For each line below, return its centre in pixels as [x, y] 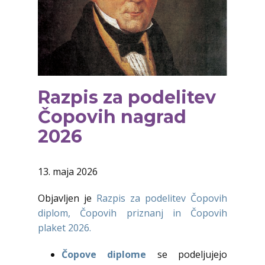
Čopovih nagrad [112, 117]
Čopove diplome [104, 255]
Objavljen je [67, 198]
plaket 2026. [64, 228]
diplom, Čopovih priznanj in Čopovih [132, 213]
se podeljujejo [187, 255]
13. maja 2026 [68, 172]
